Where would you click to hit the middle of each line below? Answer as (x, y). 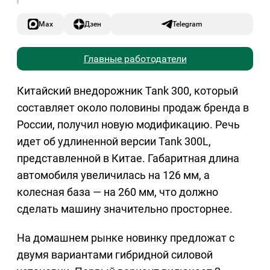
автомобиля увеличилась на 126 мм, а (113, 175)
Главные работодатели (135, 59)
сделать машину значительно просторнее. (125, 209)
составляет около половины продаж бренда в (133, 108)
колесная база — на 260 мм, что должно (118, 192)
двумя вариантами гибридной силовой (115, 255)
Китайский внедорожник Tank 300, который (127, 91)
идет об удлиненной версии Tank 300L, (114, 142)
